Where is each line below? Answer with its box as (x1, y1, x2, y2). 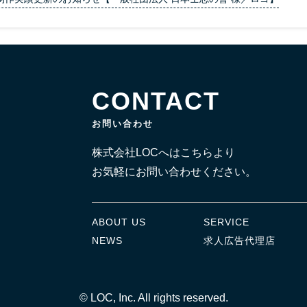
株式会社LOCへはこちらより (91, 147, 235, 158)
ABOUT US (91, 217, 146, 228)
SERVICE (204, 217, 250, 228)
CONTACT (91, 87, 220, 115)
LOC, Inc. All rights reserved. (90, 292, 228, 304)
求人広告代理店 (204, 235, 276, 246)
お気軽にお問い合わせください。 (91, 166, 256, 177)
